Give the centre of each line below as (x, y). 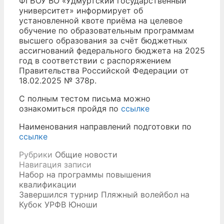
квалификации (48, 185)
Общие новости (86, 155)
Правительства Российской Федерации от (104, 71)
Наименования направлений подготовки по (105, 127)
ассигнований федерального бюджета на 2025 (112, 51)
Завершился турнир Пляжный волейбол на (104, 195)
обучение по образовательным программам (106, 31)
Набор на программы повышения (85, 175)
